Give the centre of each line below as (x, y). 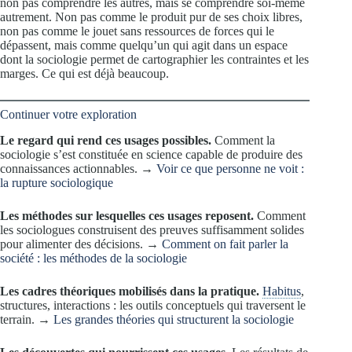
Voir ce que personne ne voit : (230, 168)
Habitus (282, 291)
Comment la (243, 140)
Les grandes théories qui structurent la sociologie (174, 319)
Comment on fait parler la (225, 244)
